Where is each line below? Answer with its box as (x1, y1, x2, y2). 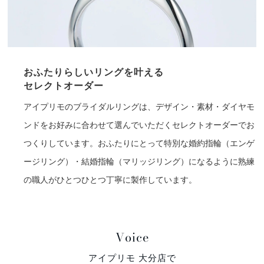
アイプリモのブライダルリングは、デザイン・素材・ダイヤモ (24, 101, 255, 111)
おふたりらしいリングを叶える (24, 67, 164, 77)
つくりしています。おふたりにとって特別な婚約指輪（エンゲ (24, 138, 255, 148)
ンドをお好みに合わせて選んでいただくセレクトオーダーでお (24, 120, 255, 130)
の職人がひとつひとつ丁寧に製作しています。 (24, 174, 197, 184)
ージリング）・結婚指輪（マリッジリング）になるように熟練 (24, 156, 255, 166)
